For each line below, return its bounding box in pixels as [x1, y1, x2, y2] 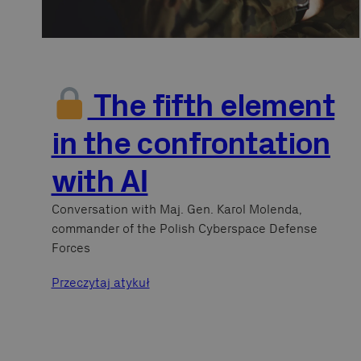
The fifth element [87, 85, 335, 124]
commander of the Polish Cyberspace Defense [51, 220, 317, 236]
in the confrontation [51, 123, 330, 162]
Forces [51, 239, 90, 255]
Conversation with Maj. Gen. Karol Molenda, [51, 201, 302, 217]
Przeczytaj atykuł [51, 274, 150, 290]
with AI [51, 161, 148, 200]
